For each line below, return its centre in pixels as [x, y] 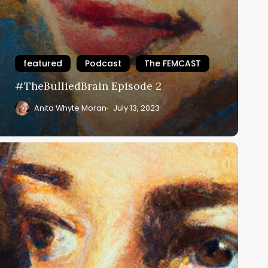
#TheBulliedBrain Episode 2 [88, 86]
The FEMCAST [173, 63]
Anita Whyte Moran [70, 108]
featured [43, 63]
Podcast [103, 63]
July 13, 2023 [136, 108]
